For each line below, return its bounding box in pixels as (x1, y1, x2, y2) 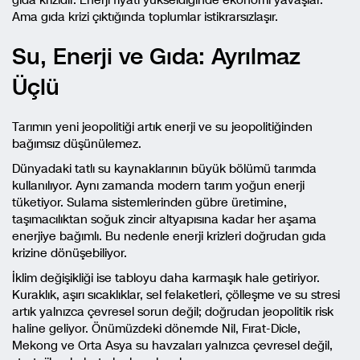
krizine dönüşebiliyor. (12, 244, 127, 261)
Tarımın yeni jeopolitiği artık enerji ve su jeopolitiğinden (12, 118, 313, 135)
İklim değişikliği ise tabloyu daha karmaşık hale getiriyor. (12, 269, 320, 286)
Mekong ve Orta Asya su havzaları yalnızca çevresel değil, (12, 337, 333, 354)
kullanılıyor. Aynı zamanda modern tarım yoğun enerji (12, 177, 305, 194)
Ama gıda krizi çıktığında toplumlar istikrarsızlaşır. (12, 8, 278, 25)
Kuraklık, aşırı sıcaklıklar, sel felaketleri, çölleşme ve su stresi (12, 286, 340, 303)
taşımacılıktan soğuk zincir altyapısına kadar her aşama (12, 211, 317, 227)
